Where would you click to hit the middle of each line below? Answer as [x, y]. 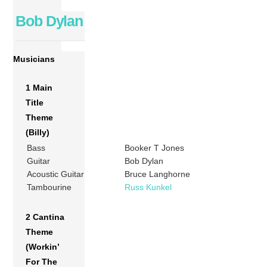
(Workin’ [43, 246]
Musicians [34, 59]
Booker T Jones [155, 148]
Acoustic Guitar [56, 174]
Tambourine [49, 187]
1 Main [39, 87]
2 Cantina [45, 217]
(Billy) [38, 132]
